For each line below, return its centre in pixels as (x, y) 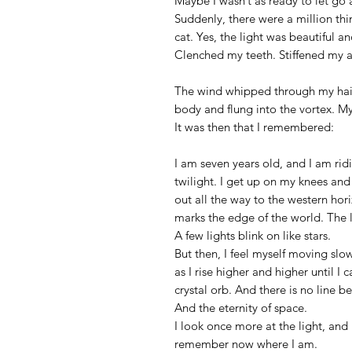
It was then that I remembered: (254, 127)
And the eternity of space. (242, 308)
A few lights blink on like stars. (253, 236)
